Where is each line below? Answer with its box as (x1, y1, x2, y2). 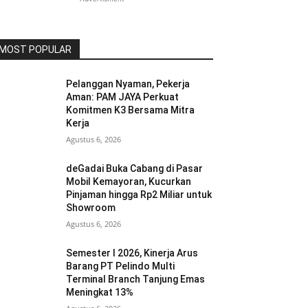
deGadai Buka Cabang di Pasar (66, 163, 203, 174)
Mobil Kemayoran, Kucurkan (66, 176, 192, 187)
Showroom (66, 202, 116, 213)
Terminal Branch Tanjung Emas (66, 274, 206, 285)
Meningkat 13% (66, 287, 134, 298)
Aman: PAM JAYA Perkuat (66, 91, 179, 102)
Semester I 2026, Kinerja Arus (66, 247, 199, 258)
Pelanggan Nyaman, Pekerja (66, 78, 190, 89)
